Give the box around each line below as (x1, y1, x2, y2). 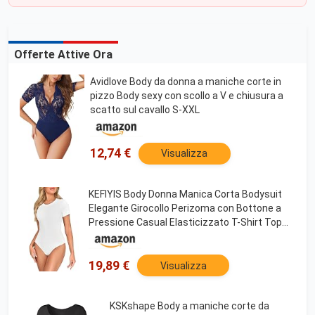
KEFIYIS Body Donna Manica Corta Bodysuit (89, 188, 282, 200)
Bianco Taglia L (89, 230, 156, 242)
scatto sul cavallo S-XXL (89, 104, 200, 115)
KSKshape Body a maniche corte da (110, 300, 269, 312)
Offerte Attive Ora (14, 48, 112, 61)
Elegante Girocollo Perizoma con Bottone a (89, 202, 281, 214)
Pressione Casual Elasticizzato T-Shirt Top (89, 216, 282, 228)
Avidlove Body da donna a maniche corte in (89, 76, 281, 87)
